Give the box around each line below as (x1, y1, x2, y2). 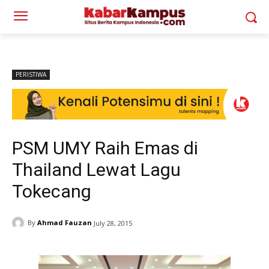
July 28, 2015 (94, 218, 132, 228)
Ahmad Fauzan (37, 218, 92, 228)
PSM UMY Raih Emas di (12, 137, 198, 159)
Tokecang (12, 180, 91, 202)
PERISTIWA (16, 70, 46, 79)
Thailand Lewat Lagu (12, 159, 181, 180)
